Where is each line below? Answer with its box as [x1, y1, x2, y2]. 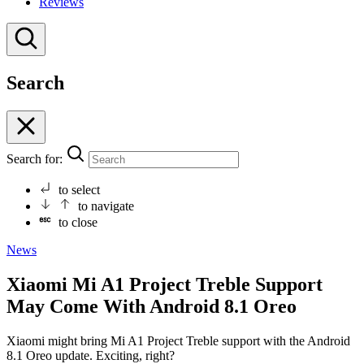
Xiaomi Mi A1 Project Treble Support [6, 274, 323, 296]
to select [58, 183, 100, 197]
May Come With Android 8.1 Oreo [6, 296, 297, 318]
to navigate [78, 199, 134, 214]
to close [58, 215, 97, 230]
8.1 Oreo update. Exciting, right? [6, 348, 175, 362]
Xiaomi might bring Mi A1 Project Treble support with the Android [6, 333, 350, 348]
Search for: [6, 152, 63, 167]
